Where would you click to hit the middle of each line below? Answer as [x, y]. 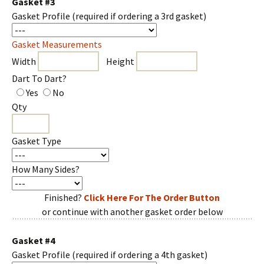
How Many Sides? [46, 169]
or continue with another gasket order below [132, 212]
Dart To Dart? [39, 78]
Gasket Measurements [57, 44]
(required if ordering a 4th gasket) [140, 255]
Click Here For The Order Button [152, 197]
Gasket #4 [33, 240]
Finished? [64, 197]
